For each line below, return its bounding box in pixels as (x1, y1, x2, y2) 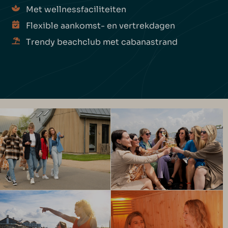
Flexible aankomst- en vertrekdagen (25, 20, 175, 31)
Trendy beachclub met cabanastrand (25, 36, 178, 47)
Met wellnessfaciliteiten (25, 4, 126, 15)
